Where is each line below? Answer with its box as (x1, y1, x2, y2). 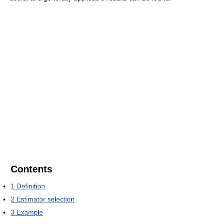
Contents (11, 164, 52, 174)
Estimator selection (16, 195, 75, 203)
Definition (16, 182, 45, 190)
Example (16, 208, 43, 216)
